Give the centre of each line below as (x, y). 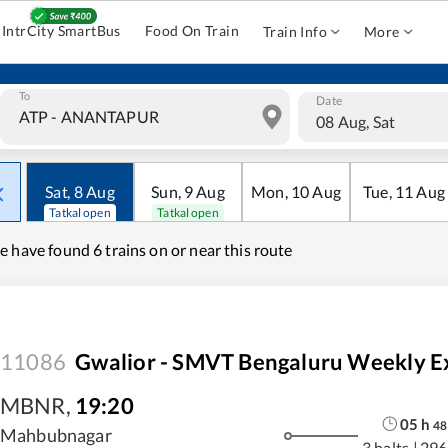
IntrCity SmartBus (61, 30)
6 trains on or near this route (193, 249)
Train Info (295, 31)
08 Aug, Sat (355, 121)
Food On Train (192, 30)
